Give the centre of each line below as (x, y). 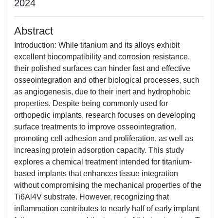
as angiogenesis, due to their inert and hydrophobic (102, 92)
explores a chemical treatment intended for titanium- (103, 162)
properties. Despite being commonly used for (91, 103)
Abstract (34, 31)
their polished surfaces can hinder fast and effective (102, 68)
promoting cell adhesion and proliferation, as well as (104, 138)
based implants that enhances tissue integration (96, 173)
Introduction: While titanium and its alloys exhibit (97, 45)
